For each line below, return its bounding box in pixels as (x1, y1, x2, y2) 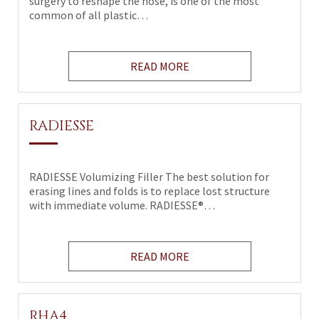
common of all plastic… (29, 8, 148, 22)
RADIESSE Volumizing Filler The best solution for (29, 169, 269, 184)
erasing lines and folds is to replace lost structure (29, 184, 270, 198)
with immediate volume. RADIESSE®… (29, 198, 215, 212)
